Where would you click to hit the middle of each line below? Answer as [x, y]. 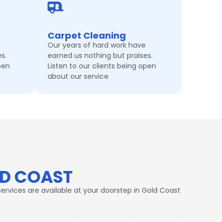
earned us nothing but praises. [100, 55]
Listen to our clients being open [102, 66]
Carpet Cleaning [87, 35]
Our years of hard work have [97, 45]
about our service [78, 76]
